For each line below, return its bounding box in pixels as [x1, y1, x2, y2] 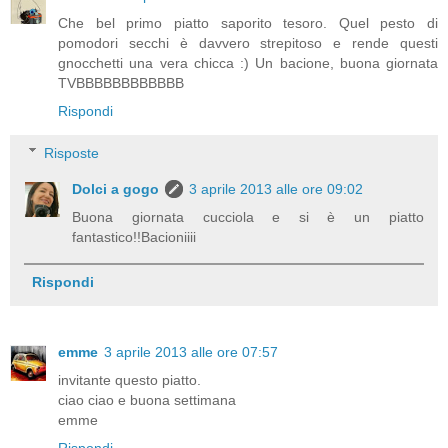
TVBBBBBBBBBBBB [58, 75, 184, 91]
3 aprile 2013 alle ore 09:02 [189, 180, 364, 197]
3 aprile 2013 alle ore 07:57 [104, 343, 278, 360]
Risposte [44, 144, 100, 161]
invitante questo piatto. [58, 371, 201, 388]
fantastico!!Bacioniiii [72, 228, 197, 245]
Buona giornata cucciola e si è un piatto [72, 208, 424, 225]
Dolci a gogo [72, 180, 160, 197]
